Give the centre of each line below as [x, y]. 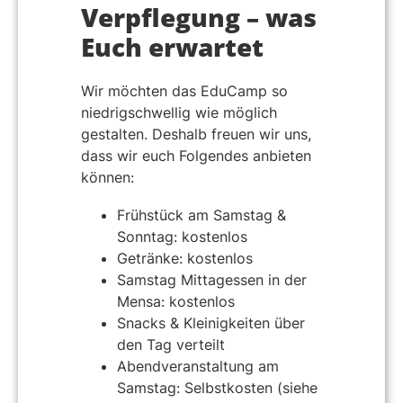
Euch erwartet [172, 47]
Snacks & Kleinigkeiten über [211, 322]
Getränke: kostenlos [185, 258]
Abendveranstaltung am [198, 366]
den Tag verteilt [171, 344]
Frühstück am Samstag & [201, 215]
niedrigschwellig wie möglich [179, 113]
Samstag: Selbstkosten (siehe [217, 387]
